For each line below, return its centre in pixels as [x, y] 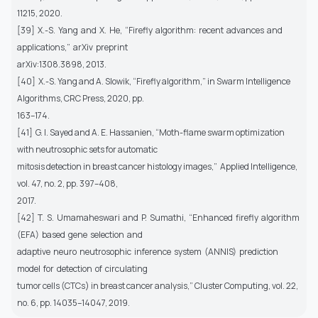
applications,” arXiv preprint [73, 48]
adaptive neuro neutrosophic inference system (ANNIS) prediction [148, 252]
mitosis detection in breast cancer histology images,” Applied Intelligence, [157, 167]
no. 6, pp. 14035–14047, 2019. [73, 303]
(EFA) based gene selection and [81, 235]
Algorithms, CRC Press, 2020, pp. [81, 99]
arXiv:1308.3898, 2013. [62, 65]
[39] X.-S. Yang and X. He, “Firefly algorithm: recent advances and [150, 31]
